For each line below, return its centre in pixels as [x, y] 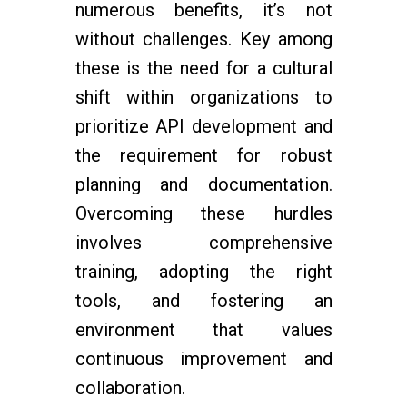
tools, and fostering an [203, 301]
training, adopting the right [203, 272]
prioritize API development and [203, 126]
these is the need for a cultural [203, 68]
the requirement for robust [203, 155]
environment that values [203, 330]
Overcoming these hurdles [203, 213]
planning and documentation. [203, 184]
